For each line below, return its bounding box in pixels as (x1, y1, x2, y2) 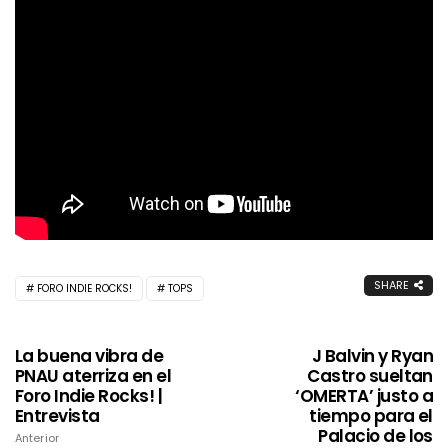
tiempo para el (309, 403, 433, 428)
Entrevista (15, 403, 100, 428)
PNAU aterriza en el (15, 363, 172, 388)
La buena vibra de (15, 343, 164, 368)
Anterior (15, 429, 59, 446)
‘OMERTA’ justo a (295, 383, 433, 408)
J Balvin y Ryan (311, 343, 433, 368)
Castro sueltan (307, 363, 433, 388)
